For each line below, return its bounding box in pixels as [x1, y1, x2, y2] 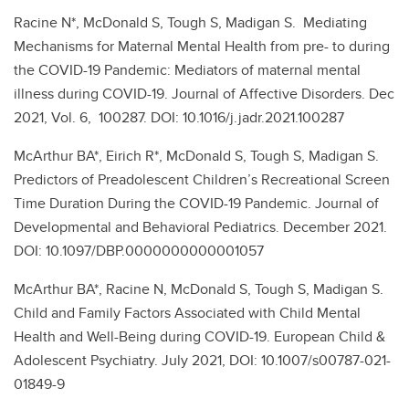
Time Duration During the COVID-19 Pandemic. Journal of [14, 193, 379, 215]
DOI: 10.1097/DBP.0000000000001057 [14, 240, 267, 262]
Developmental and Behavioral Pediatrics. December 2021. [14, 216, 387, 238]
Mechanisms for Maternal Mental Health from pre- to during [14, 36, 390, 58]
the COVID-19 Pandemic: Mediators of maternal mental [14, 59, 361, 81]
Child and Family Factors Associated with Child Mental [14, 302, 361, 324]
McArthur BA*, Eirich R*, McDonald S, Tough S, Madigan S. [14, 145, 379, 167]
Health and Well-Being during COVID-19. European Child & [14, 326, 385, 348]
